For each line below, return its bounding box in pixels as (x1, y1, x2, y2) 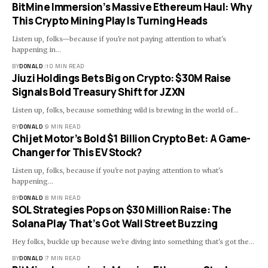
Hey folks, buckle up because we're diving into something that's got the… (12, 237, 254, 246)
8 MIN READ (45, 193, 80, 203)
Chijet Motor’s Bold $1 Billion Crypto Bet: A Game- (12, 132, 251, 146)
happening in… (12, 45, 61, 54)
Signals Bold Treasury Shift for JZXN (12, 85, 185, 99)
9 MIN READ (45, 122, 80, 132)
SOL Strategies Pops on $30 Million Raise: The (12, 203, 232, 217)
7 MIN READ (45, 254, 80, 263)
